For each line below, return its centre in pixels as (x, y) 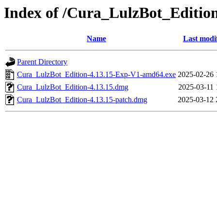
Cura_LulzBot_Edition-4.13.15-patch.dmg (82, 100)
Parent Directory (42, 62)
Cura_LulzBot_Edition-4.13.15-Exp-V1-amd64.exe (96, 75)
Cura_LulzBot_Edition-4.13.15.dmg (73, 87)
